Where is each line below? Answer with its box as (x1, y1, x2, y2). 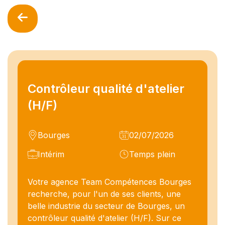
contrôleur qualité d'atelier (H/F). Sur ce (28, 212, 181, 223)
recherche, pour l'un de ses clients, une (28, 188, 181, 199)
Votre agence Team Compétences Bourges (28, 176, 191, 187)
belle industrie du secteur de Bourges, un (28, 200, 185, 211)
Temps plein (129, 149, 175, 159)
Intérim (38, 149, 64, 159)
